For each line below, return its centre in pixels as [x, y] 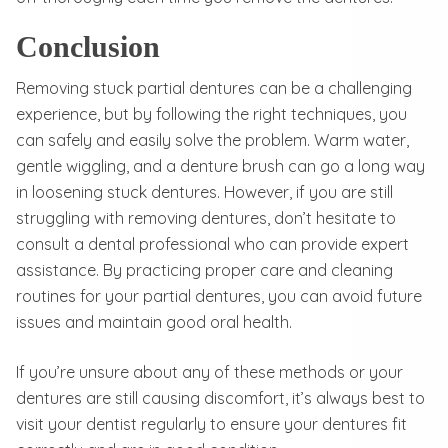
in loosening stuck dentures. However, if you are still [204, 191]
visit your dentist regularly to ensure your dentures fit [211, 423]
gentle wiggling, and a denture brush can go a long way [220, 165]
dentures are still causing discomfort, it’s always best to [220, 397]
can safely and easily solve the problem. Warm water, [212, 139]
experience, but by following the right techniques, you [211, 113]
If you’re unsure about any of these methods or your [209, 371]
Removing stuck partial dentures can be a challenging [214, 87]
